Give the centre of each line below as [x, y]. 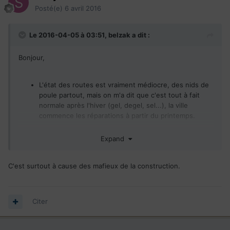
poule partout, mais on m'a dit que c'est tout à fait [119, 95]
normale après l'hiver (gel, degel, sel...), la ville [113, 106]
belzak [119, 35]
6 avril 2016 [83, 8]
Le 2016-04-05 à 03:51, [69, 35]
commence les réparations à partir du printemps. [117, 116]
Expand [114, 138]
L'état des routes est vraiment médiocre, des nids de [124, 85]
